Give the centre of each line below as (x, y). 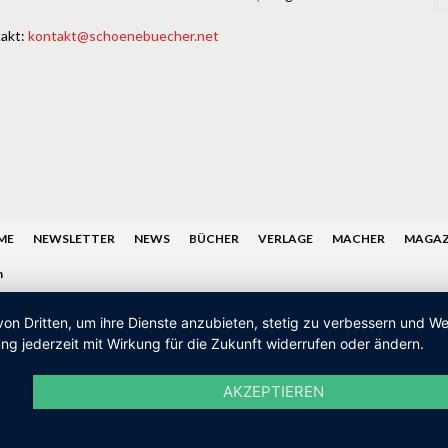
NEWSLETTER (74, 238)
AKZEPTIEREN (274, 391)
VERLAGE (285, 238)
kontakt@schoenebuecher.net (123, 35)
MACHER (358, 238)
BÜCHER (214, 238)
